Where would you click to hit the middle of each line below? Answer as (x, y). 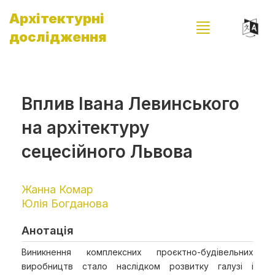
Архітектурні (57, 18)
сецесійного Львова (107, 152)
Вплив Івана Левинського (130, 104)
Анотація (48, 230)
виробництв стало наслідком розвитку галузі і (137, 266)
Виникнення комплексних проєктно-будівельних (137, 252)
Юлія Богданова (65, 203)
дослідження (58, 37)
